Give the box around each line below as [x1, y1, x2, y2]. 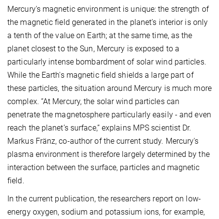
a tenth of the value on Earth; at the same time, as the [7, 30, 193, 40]
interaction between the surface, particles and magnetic [7, 162, 200, 172]
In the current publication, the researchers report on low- [7, 194, 201, 203]
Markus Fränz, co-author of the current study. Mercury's [7, 136, 199, 146]
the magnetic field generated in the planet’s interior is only [7, 17, 208, 27]
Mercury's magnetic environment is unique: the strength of [7, 4, 209, 14]
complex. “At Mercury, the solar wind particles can [7, 96, 180, 106]
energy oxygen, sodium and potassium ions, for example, [7, 207, 205, 217]
